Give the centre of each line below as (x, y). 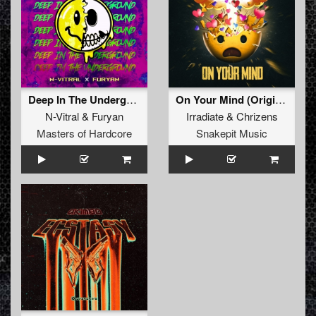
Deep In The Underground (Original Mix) (132, 99)
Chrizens (257, 116)
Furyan (108, 116)
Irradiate (205, 116)
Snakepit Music (232, 133)
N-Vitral (62, 116)
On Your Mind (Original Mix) (280, 99)
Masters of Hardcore (84, 133)
